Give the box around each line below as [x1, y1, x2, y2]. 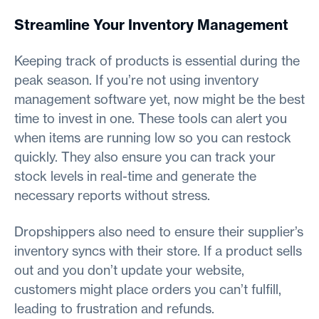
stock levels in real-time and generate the [14, 167, 256, 184]
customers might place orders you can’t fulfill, [14, 281, 281, 298]
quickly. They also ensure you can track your [14, 148, 276, 165]
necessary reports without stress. [14, 187, 210, 204]
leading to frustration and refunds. [14, 300, 214, 317]
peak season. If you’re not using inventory [14, 71, 258, 88]
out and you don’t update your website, [14, 261, 244, 278]
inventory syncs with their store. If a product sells [14, 242, 302, 259]
